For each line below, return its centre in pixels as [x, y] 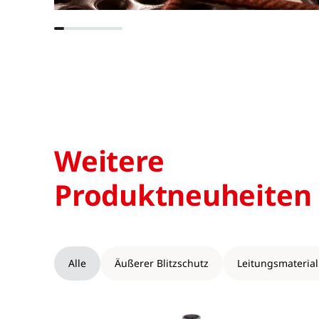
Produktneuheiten [183, 195]
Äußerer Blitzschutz [162, 263]
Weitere [109, 161]
